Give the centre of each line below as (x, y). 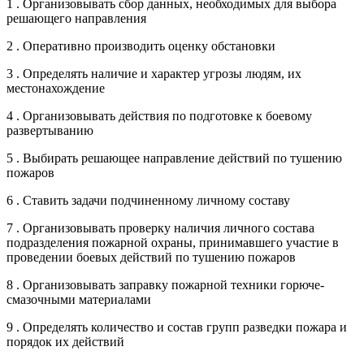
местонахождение (56, 88)
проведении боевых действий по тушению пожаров (151, 257)
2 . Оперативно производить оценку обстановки (141, 45)
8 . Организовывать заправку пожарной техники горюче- (165, 284)
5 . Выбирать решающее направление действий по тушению (174, 158)
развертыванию (50, 130)
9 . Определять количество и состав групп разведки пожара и (177, 327)
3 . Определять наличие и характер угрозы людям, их (154, 73)
